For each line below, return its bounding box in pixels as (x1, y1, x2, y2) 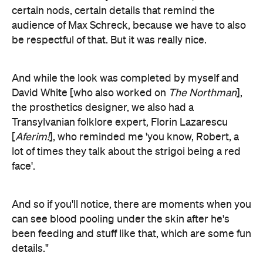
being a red (187, 147, 241, 157)
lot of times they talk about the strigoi (12, 147, 185, 157)
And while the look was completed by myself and (12, 73, 239, 84)
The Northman (168, 88, 237, 99)
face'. (12, 161, 35, 172)
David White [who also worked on (12, 88, 168, 99)
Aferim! (15, 132, 49, 143)
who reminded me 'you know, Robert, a (58, 132, 239, 143)
